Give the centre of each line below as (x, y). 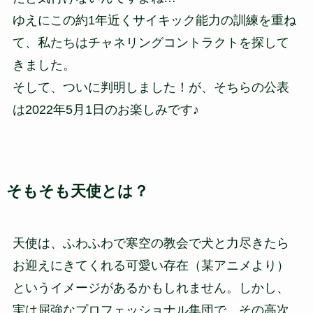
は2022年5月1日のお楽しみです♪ (105, 109)
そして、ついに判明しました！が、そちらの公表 (151, 87)
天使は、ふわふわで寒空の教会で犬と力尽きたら (151, 243)
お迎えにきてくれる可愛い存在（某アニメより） (151, 265)
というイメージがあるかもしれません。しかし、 (151, 287)
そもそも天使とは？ (77, 191)
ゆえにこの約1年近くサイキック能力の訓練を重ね (154, 20)
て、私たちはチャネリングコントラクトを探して (151, 42)
